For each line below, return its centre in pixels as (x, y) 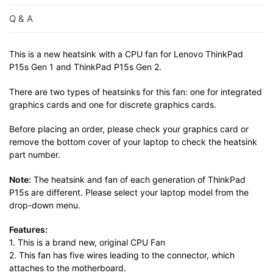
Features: (28, 230)
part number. (35, 155)
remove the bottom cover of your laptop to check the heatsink (133, 142)
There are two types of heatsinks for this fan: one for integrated (136, 91)
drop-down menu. (45, 205)
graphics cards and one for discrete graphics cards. (113, 104)
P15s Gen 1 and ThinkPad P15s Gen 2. (85, 67)
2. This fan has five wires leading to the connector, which (122, 255)
